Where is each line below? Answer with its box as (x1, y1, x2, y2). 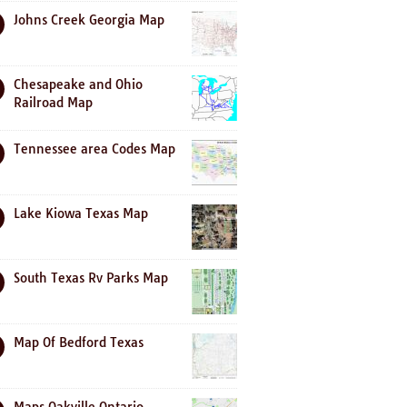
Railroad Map (14, 94, 93, 111)
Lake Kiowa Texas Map (14, 205, 148, 222)
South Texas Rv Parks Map (14, 270, 168, 286)
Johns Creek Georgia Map (14, 12, 164, 28)
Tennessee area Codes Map (14, 141, 175, 157)
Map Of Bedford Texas (14, 334, 144, 351)
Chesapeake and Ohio (14, 76, 143, 93)
